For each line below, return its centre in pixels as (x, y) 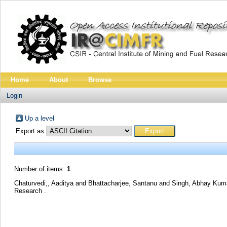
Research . (30, 191)
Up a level (39, 118)
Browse (100, 80)
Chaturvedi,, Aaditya (45, 183)
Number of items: (40, 169)
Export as (31, 131)
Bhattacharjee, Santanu (123, 183)
